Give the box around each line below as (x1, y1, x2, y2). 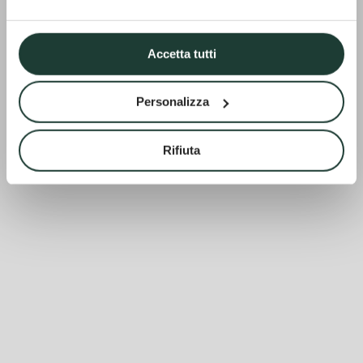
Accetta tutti (147, 46, 216, 61)
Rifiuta (163, 143, 200, 157)
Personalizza (135, 94, 209, 109)
